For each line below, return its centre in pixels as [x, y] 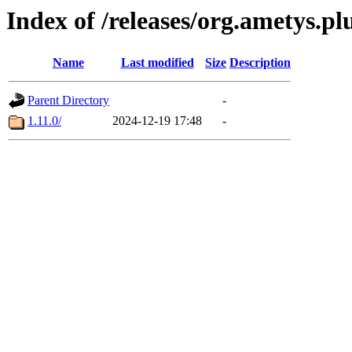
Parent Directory [68, 101]
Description [260, 63]
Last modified [157, 63]
